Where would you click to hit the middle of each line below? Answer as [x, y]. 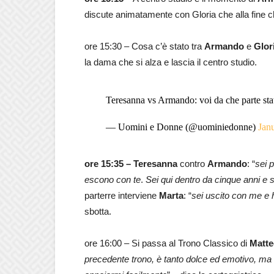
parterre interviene [122, 195]
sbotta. [98, 211]
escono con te [113, 179]
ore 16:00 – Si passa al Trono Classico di [167, 243]
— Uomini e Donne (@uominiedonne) [182, 127]
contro [192, 163]
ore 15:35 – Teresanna [131, 163]
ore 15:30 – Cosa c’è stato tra [144, 46]
